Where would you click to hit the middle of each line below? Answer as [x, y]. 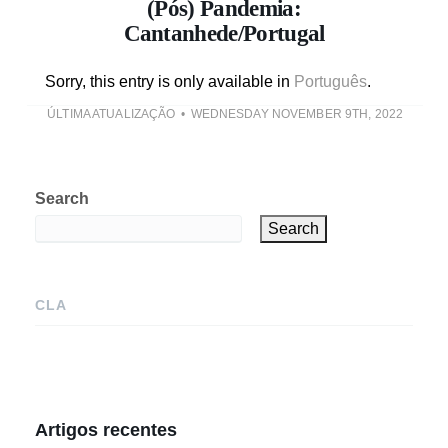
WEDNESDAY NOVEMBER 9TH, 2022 [296, 113]
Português [330, 81]
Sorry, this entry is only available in [169, 81]
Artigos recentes [106, 429]
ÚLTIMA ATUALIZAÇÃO [111, 113]
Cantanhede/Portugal [224, 33]
